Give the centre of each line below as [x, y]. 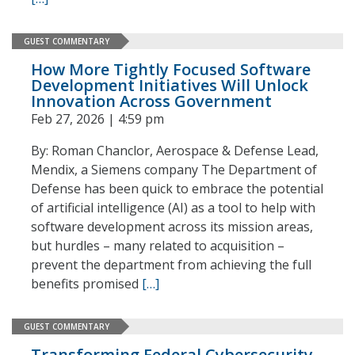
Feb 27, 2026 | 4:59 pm [97, 119]
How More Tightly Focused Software [171, 69]
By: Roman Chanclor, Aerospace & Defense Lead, [175, 151]
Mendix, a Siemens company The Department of [174, 170]
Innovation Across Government [151, 101]
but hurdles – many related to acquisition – [158, 246]
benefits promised [86, 284]
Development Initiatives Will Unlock [170, 85]
